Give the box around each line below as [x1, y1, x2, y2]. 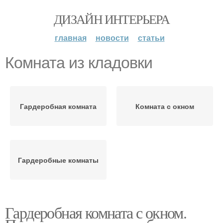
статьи [137, 32, 165, 43]
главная [54, 32, 87, 43]
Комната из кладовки [5, 54, 152, 72]
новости [95, 32, 129, 43]
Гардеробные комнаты [18, 155, 99, 165]
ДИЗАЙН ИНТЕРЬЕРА [53, 10, 170, 27]
